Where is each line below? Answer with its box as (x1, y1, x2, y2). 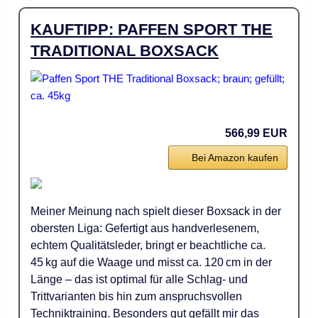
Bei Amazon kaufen (191, 152, 278, 164)
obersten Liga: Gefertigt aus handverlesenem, (31, 222, 260, 235)
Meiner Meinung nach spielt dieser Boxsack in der (31, 205, 282, 218)
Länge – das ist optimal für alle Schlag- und (31, 273, 248, 286)
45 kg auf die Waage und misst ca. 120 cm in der (31, 256, 273, 269)
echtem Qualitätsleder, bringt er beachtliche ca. (31, 239, 266, 252)
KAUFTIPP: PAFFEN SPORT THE (31, 21, 273, 39)
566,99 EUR (224, 127, 287, 140)
